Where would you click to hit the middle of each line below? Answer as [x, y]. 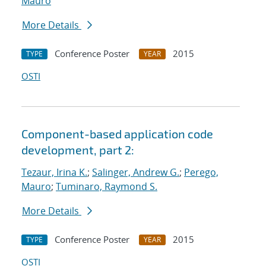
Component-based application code [117, 134]
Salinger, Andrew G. [136, 172]
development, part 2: [78, 150]
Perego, [201, 172]
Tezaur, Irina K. [54, 172]
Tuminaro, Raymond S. [107, 187]
